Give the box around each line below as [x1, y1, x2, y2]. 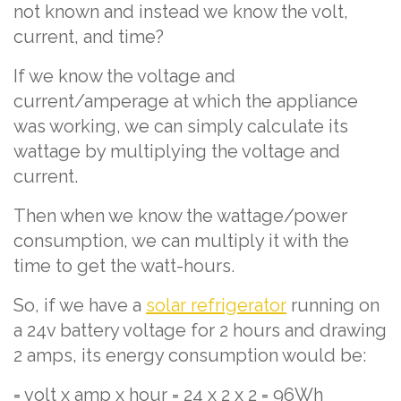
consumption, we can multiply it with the [13, 230, 349, 252]
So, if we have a [13, 294, 146, 316]
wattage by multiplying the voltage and [13, 141, 340, 162]
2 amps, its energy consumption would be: [13, 345, 366, 366]
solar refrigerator [146, 294, 286, 316]
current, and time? [13, 26, 164, 47]
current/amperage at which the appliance [13, 90, 358, 112]
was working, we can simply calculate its [13, 115, 348, 137]
